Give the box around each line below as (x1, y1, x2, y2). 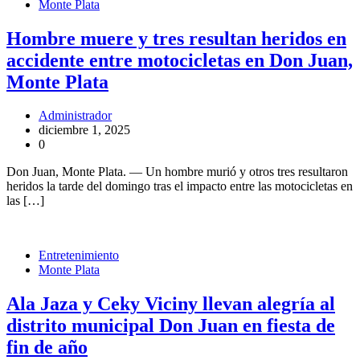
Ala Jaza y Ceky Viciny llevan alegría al (6, 293, 335, 315)
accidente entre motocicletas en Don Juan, (6, 49, 353, 71)
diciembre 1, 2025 (39, 123, 130, 137)
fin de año (6, 337, 88, 358)
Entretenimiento (39, 248, 119, 263)
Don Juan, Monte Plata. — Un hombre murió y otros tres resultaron (6, 165, 348, 179)
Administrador (39, 108, 112, 123)
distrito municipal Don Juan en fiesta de (6, 315, 335, 337)
